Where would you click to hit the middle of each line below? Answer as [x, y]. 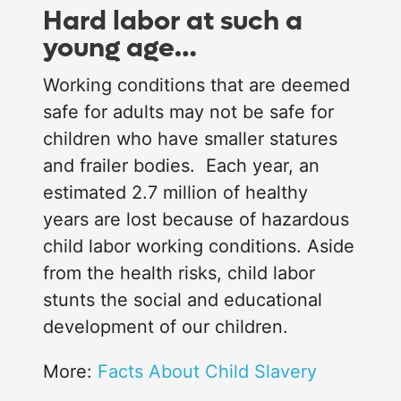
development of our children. [166, 327]
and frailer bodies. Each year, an [181, 166]
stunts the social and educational [183, 300]
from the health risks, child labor [179, 273]
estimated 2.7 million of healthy [175, 193]
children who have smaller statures [190, 139]
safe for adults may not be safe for [188, 112]
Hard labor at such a [173, 21]
